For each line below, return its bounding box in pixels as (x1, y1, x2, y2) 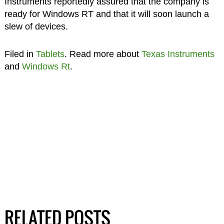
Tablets (35, 49, 64, 59)
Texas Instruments (141, 49, 214, 59)
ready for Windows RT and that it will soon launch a (4, 9, 209, 19)
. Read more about (64, 49, 141, 59)
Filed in (4, 49, 36, 59)
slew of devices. (4, 21, 68, 32)
